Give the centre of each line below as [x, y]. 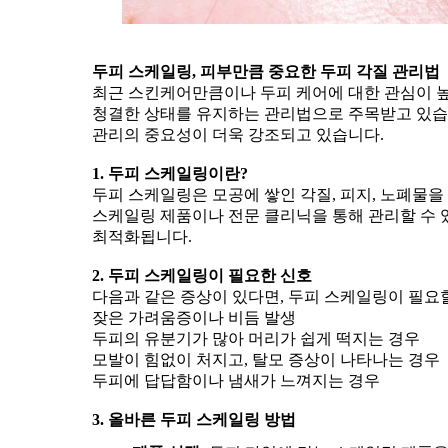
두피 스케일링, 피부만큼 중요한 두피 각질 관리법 [266, 71]
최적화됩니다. [142, 236]
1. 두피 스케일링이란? [170, 173]
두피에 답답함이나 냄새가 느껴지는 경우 [236, 380]
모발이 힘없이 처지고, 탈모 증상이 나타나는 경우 [266, 359]
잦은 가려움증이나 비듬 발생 [194, 317]
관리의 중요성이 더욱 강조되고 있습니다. [238, 134]
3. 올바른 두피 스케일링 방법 [194, 419]
